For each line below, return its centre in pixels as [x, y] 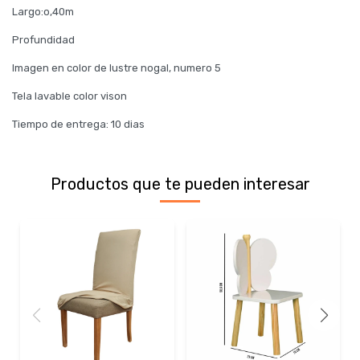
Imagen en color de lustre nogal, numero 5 [117, 68]
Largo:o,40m [43, 12]
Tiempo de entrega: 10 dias [78, 124]
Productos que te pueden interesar [180, 184]
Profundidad [43, 40]
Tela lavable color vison [70, 96]
